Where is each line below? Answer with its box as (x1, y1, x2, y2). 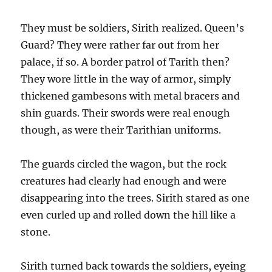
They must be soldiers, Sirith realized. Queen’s (21, 22, 245, 35)
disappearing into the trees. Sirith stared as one (21, 192, 250, 205)
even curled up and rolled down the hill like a (21, 209, 236, 222)
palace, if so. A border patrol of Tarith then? (21, 56, 230, 69)
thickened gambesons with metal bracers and (21, 90, 240, 103)
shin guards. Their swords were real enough (21, 107, 231, 120)
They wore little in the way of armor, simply (21, 73, 231, 86)
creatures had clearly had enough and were (21, 175, 227, 188)
